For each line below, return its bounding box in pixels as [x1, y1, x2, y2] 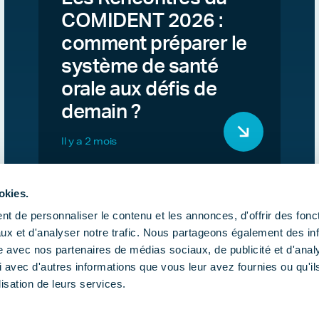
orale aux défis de [61, 79, 216, 100]
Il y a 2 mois [61, 135, 117, 148]
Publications [113, 284, 185, 298]
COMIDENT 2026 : [61, 11, 223, 31]
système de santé [61, 56, 218, 77]
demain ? [61, 102, 140, 122]
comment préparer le [61, 33, 247, 54]
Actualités [202, 284, 261, 298]
